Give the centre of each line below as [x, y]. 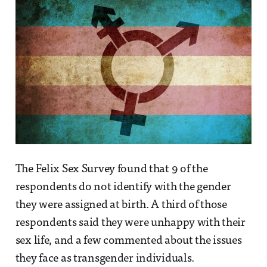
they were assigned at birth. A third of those [121, 205]
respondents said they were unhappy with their [130, 223]
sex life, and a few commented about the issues [128, 241]
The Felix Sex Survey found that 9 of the [111, 169]
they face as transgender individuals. [105, 259]
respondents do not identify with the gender [123, 187]
